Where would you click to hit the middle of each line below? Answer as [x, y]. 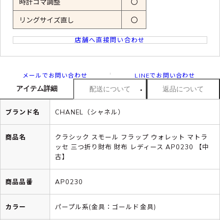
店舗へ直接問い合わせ [110, 40]
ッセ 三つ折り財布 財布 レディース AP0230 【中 [132, 147]
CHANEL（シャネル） [90, 112]
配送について [110, 89]
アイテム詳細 [37, 88]
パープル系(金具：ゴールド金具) [106, 206]
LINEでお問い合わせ [165, 75]
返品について [183, 89]
